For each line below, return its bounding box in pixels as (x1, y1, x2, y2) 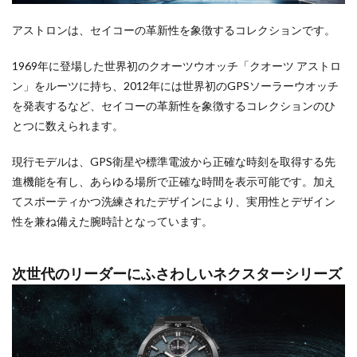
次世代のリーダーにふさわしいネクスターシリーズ (12, 265, 342, 283)
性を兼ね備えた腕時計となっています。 (12, 214, 213, 229)
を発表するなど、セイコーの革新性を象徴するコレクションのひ (12, 99, 335, 113)
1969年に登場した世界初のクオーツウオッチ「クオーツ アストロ (12, 59, 341, 73)
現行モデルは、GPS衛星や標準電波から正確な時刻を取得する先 (12, 155, 335, 169)
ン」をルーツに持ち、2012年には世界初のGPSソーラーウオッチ (12, 79, 339, 93)
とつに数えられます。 (12, 119, 124, 133)
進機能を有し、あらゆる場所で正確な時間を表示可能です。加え (12, 175, 335, 189)
